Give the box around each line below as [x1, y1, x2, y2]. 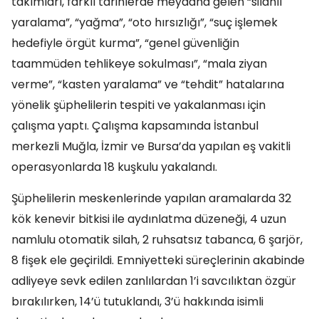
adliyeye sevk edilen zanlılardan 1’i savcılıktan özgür [11, 273, 296, 289]
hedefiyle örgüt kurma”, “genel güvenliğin [11, 35, 239, 51]
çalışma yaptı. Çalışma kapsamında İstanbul [11, 117, 258, 134]
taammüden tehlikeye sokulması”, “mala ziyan [11, 56, 267, 72]
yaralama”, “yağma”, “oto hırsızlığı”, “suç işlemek [11, 14, 278, 31]
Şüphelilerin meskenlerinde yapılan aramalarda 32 [11, 190, 291, 206]
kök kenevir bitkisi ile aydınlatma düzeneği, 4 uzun [11, 211, 286, 227]
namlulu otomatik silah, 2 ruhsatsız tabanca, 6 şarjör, [11, 231, 303, 248]
